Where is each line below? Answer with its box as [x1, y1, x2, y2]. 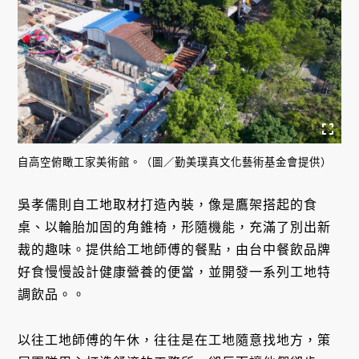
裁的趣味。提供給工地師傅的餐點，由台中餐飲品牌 [18, 243, 332, 257]
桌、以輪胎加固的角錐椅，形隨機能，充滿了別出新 [18, 220, 332, 235]
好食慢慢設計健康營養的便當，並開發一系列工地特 [18, 265, 332, 280]
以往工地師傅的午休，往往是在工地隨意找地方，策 [18, 333, 332, 348]
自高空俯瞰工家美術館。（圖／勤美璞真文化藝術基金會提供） [18, 155, 333, 168]
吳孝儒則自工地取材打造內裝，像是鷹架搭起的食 [18, 198, 318, 212]
